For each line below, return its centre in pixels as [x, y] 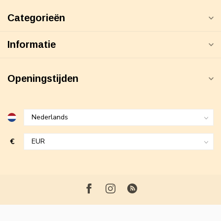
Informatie [32, 45]
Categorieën [36, 18]
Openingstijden [43, 79]
